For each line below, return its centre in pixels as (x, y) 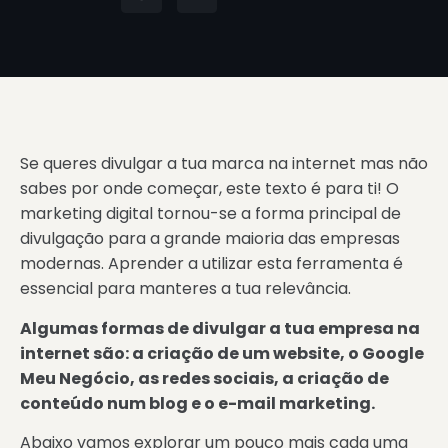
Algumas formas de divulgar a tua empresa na (220, 328)
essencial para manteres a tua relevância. (185, 289)
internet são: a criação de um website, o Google (222, 353)
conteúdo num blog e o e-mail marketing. (197, 403)
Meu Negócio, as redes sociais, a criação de (204, 378)
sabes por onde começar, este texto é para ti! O (209, 189)
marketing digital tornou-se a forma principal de (210, 214)
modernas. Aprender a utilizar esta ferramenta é (211, 264)
